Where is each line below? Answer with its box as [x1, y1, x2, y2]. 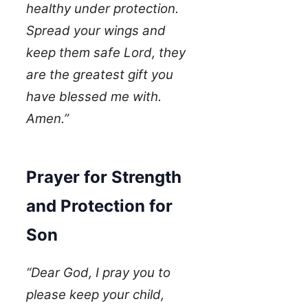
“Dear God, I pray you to [26, 265, 170, 281]
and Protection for [26, 196, 173, 217]
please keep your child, [26, 287, 164, 303]
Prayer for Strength [26, 167, 181, 188]
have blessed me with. [26, 89, 162, 105]
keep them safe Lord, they [26, 45, 186, 61]
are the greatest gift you [26, 67, 173, 83]
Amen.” [26, 111, 69, 127]
